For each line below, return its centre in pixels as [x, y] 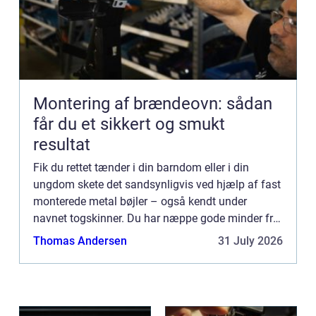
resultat [62, 144]
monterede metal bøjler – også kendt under [140, 201]
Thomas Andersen [80, 241]
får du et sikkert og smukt [129, 124]
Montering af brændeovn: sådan [153, 103]
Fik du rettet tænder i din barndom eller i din [141, 167]
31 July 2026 [250, 241]
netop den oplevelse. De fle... [104, 235]
